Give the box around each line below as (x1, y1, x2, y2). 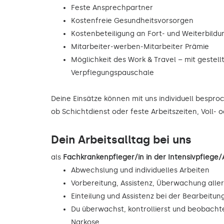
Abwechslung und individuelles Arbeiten (71, 166, 209, 175)
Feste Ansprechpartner (71, 3, 153, 12)
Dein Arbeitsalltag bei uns (51, 133, 191, 147)
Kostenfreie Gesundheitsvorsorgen (71, 16, 193, 25)
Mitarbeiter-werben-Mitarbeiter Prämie (71, 42, 209, 51)
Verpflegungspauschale (71, 68, 154, 77)
